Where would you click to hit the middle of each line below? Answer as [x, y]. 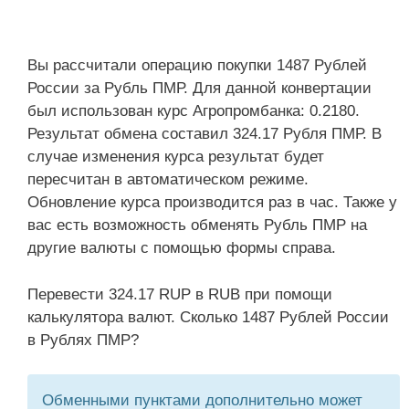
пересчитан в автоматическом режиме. [168, 179]
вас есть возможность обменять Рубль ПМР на [197, 225]
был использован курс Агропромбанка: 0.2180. [194, 111]
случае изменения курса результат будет [176, 157]
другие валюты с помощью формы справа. [182, 248]
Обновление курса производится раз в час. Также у [212, 202]
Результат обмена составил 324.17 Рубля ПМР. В [204, 134]
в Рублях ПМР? [83, 340]
